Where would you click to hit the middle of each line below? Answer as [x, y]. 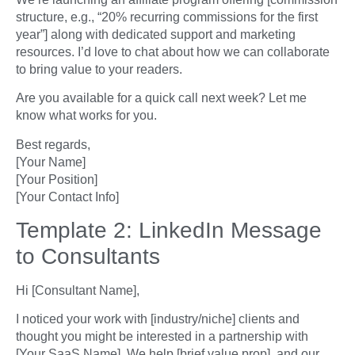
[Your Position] [57, 179]
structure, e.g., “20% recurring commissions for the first [167, 17]
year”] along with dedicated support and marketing [156, 34]
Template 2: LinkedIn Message [169, 230]
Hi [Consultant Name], [78, 290]
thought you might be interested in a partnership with [162, 337]
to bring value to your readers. [99, 69]
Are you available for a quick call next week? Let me [161, 98]
